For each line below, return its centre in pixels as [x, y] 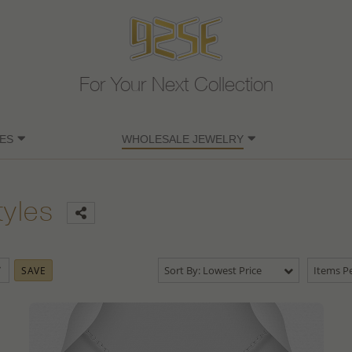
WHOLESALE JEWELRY [182, 139]
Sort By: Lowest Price [213, 271]
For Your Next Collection [176, 87]
